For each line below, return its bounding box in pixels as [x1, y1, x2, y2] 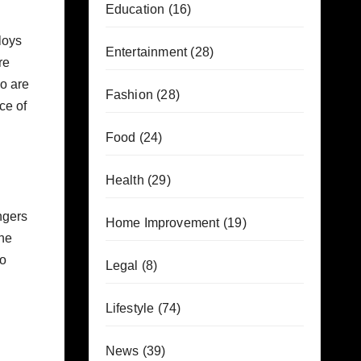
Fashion [105, 88, 153, 102]
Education [105, 2, 165, 16]
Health [105, 173, 144, 187]
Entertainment [105, 45, 188, 59]
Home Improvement [105, 216, 220, 230]
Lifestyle [105, 301, 155, 315]
